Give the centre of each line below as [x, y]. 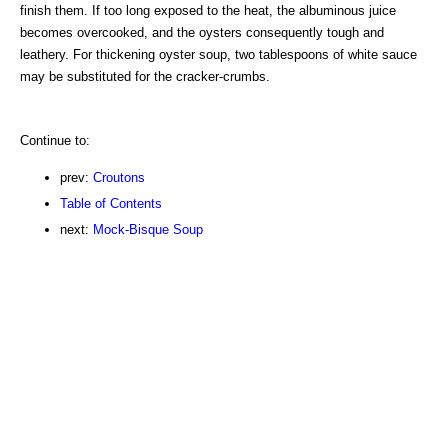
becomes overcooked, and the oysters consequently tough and [202, 32]
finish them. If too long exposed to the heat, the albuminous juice [208, 10]
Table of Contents [111, 203]
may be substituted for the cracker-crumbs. [145, 76]
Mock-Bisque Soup [148, 229]
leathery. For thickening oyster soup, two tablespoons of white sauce [218, 54]
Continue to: [55, 140]
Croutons [119, 177]
